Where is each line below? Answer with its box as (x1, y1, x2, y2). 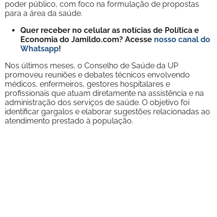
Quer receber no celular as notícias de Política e (20, 25, 199, 35)
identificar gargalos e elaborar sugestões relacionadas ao (5, 107, 210, 116)
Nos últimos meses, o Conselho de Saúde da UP (5, 61, 178, 70)
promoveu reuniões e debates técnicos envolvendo (5, 70, 190, 79)
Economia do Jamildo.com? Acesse (20, 34, 154, 44)
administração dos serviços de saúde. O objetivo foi (5, 97, 189, 107)
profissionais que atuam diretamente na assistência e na (5, 88, 204, 98)
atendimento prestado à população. (5, 116, 133, 125)
